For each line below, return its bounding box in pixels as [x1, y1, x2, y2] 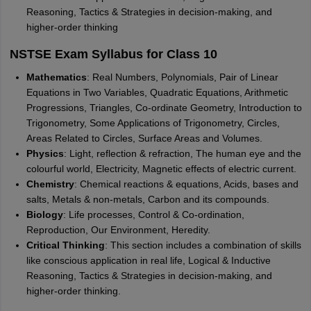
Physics [26, 148, 64, 159]
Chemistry [26, 178, 74, 190]
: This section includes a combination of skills [104, 239, 301, 251]
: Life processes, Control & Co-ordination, [62, 209, 244, 220]
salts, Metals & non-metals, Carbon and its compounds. [26, 194, 269, 205]
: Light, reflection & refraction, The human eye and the [63, 148, 301, 159]
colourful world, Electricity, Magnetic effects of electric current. [26, 163, 296, 174]
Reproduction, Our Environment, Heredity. [26, 224, 210, 235]
